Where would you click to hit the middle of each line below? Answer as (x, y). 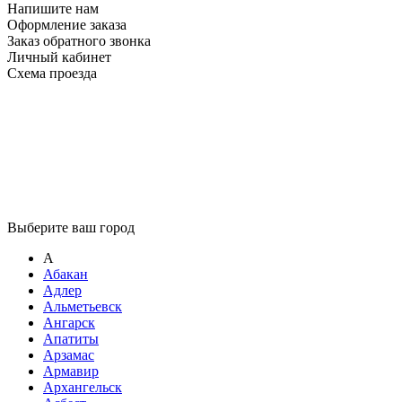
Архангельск (83, 388)
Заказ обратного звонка (79, 41)
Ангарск (69, 323)
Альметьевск (83, 307)
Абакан (66, 275)
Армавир (71, 371)
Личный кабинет (59, 57)
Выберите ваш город (71, 228)
